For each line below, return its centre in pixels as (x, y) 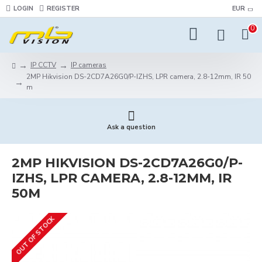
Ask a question (131, 127)
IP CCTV (43, 65)
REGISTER (63, 8)
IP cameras (89, 65)
